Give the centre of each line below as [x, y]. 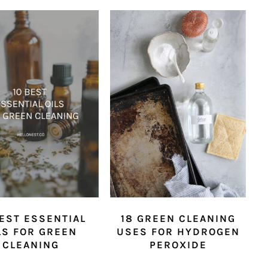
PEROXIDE [178, 245]
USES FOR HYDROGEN [178, 232]
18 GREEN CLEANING [178, 219]
